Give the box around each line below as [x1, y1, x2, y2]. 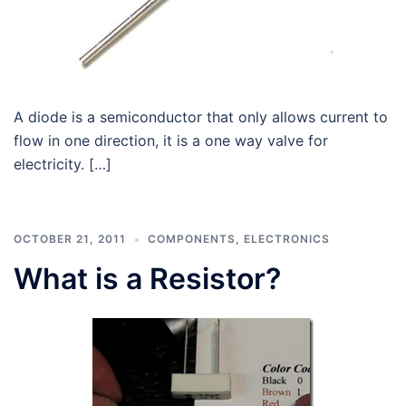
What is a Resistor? [14, 261, 281, 296]
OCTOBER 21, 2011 [14, 232, 126, 246]
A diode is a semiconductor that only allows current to [14, 108, 388, 126]
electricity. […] [14, 155, 111, 173]
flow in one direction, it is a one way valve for [14, 131, 328, 150]
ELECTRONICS [244, 232, 330, 246]
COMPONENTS [148, 232, 236, 246]
